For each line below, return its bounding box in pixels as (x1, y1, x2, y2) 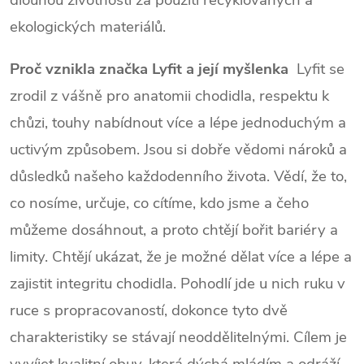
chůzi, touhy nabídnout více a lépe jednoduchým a (10, 111, 346, 133)
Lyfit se (288, 58, 344, 80)
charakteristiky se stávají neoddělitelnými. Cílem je (10, 326, 347, 348)
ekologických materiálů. (10, 15, 166, 37)
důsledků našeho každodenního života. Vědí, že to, (10, 165, 347, 187)
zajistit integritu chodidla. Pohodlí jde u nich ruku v (10, 272, 345, 294)
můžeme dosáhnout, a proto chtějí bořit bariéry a (10, 219, 338, 240)
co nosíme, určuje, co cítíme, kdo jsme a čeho (10, 192, 309, 214)
